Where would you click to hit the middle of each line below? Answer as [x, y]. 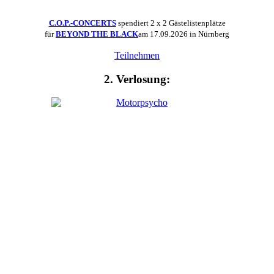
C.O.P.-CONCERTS [82, 23]
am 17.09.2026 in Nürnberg [184, 34]
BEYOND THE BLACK [97, 34]
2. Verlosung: [137, 79]
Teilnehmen [137, 55]
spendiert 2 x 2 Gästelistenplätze [171, 23]
